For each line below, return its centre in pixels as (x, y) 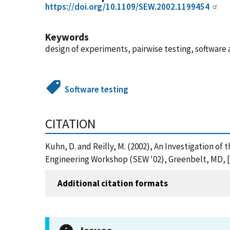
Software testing (97, 89)
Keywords (67, 37)
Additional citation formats (113, 183)
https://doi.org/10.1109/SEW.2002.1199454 (127, 7)
